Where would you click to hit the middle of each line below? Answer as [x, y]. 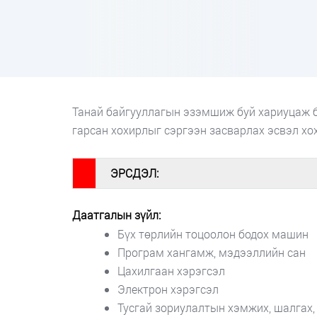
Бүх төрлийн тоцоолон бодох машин [213, 234]
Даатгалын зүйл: [119, 214]
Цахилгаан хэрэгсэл [171, 270]
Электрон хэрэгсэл [168, 289]
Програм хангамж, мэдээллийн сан [212, 252]
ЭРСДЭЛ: [134, 173]
